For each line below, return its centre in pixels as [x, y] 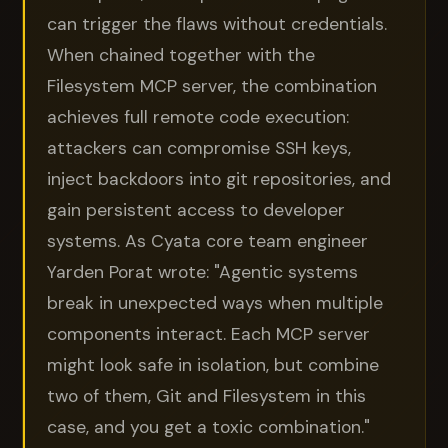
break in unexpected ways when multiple [215, 302]
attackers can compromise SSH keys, [199, 147]
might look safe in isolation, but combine [213, 364]
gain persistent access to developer [196, 209]
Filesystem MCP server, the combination [212, 85]
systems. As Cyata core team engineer [208, 240]
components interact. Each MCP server [209, 333]
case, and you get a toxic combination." [209, 426]
